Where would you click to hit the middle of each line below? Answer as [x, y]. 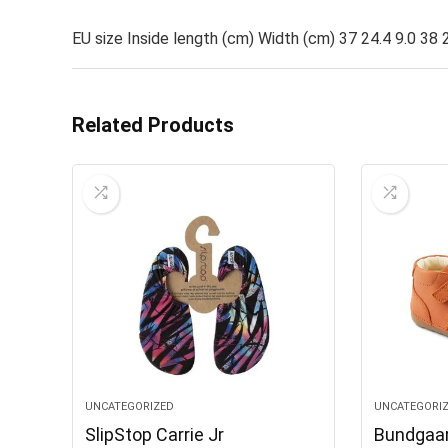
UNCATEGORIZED [130, 407]
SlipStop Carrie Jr [155, 435]
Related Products [153, 125]
